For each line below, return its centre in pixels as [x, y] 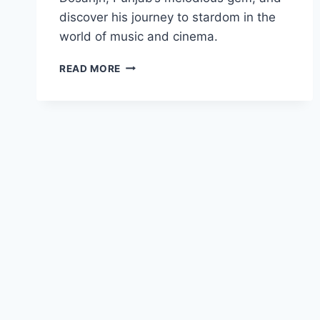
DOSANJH [146, 80]
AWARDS [143, 125]
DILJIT [137, 65]
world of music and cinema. [139, 36]
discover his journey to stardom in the [167, 17]
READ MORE [90, 68]
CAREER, [142, 110]
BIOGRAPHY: [153, 95]
